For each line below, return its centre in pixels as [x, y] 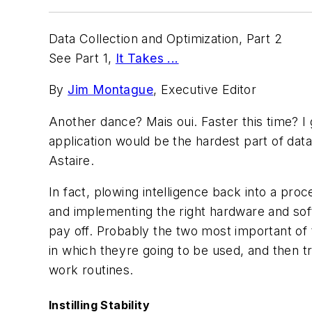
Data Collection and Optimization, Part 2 [165, 38]
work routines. [91, 270]
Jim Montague [111, 90]
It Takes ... [147, 58]
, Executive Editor [205, 90]
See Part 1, [82, 58]
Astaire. [72, 160]
